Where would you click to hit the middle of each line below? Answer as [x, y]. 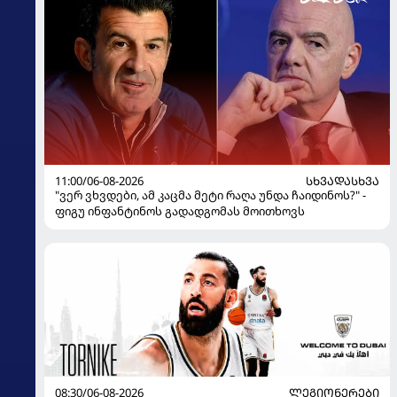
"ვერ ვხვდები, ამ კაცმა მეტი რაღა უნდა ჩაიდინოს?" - [210, 195]
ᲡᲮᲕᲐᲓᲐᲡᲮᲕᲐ [343, 181]
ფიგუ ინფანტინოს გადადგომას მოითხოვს [180, 211]
